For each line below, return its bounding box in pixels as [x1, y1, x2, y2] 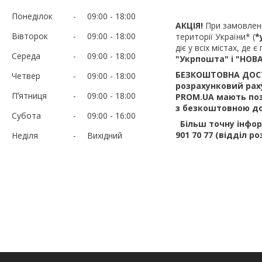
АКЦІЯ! [175, 19, 205, 31]
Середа [12, 50, 40, 61]
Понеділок [12, 10, 53, 22]
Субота [12, 109, 41, 121]
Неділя [12, 129, 38, 141]
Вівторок [12, 30, 48, 42]
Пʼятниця [12, 89, 47, 101]
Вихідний [87, 129, 122, 141]
